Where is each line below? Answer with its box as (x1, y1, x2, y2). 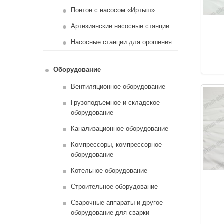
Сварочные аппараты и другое (70, 199, 163, 206)
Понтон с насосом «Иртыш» (70, 6, 155, 14)
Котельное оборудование (70, 167, 147, 174)
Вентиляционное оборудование (70, 83, 165, 90)
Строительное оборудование (70, 183, 158, 190)
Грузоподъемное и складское (70, 99, 160, 106)
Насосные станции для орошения (70, 38, 172, 46)
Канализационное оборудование (70, 125, 168, 132)
